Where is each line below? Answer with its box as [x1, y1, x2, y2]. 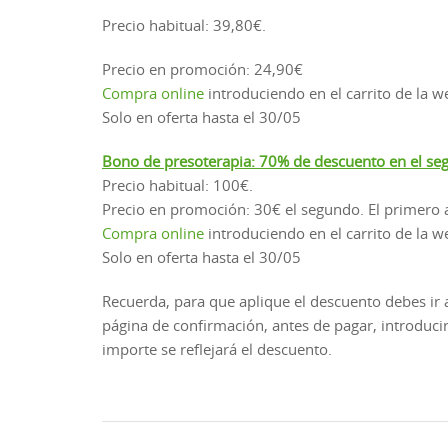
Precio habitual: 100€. [102, 175, 253, 196]
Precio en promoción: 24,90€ [102, 59, 303, 80]
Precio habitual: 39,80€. [102, 15, 266, 36]
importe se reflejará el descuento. [102, 339, 332, 360]
